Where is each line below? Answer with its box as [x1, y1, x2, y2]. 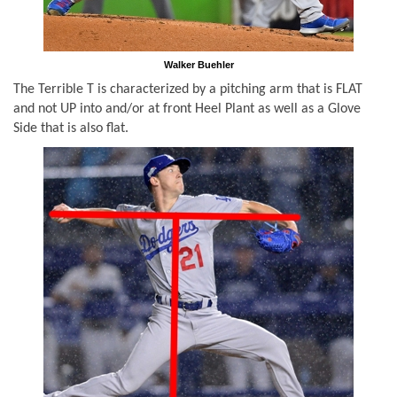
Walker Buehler [163, 59, 234, 70]
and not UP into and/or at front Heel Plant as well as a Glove [13, 101, 361, 116]
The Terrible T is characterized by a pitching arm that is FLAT [13, 82, 362, 97]
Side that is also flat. [13, 121, 128, 136]
